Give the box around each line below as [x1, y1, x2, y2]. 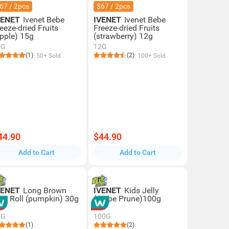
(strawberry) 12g [93, 31, 153, 41]
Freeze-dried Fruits [93, 23, 159, 33]
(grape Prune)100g [93, 194, 161, 203]
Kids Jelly [124, 186, 159, 195]
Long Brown [23, 186, 67, 195]
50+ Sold [35, 52, 61, 59]
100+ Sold [135, 52, 166, 59]
